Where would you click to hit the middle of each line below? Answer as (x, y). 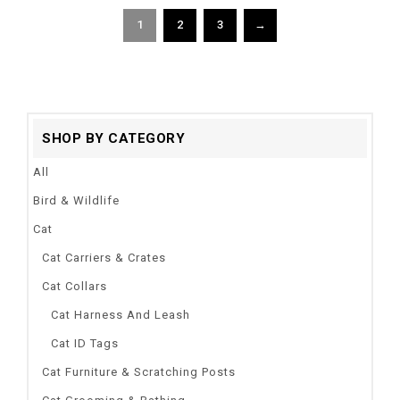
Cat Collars (75, 286)
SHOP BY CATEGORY (113, 138)
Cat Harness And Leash (121, 314)
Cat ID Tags (85, 343)
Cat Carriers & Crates (104, 257)
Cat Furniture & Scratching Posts (139, 371)
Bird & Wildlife (76, 200)
